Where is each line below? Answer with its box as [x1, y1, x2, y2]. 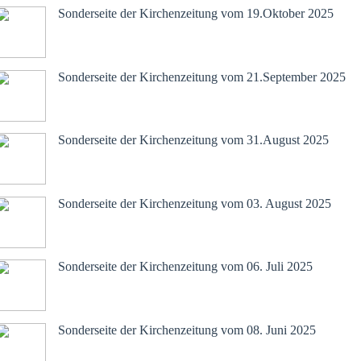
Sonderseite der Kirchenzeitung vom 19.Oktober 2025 [58, 6, 334, 21]
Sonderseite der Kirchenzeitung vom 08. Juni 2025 [58, 322, 316, 337]
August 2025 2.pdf [64, 101, 164, 115]
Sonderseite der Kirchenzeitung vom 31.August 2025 [58, 133, 329, 147]
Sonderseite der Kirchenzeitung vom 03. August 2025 [58, 196, 331, 210]
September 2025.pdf [64, 38, 174, 52]
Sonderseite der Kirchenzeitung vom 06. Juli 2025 [58, 259, 313, 274]
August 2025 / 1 [64, 164, 149, 179]
